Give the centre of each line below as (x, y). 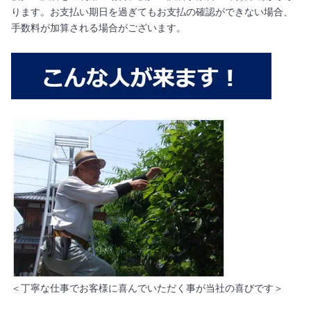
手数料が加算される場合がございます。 (99, 28)
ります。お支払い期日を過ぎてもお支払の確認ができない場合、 (152, 12)
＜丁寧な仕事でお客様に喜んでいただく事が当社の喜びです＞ (147, 288)
